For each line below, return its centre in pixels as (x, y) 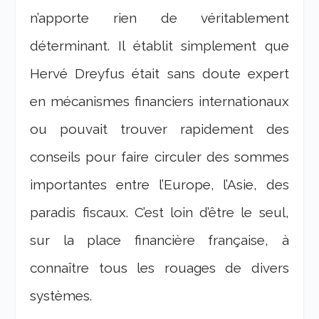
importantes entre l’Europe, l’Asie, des (159, 184)
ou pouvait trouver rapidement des (159, 129)
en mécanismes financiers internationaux (159, 101)
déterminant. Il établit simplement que (159, 45)
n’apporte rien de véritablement (159, 17)
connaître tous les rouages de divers (159, 267)
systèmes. (61, 295)
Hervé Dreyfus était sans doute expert (159, 73)
